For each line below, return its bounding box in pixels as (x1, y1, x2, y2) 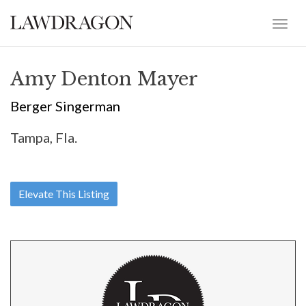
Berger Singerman (10, 98, 120, 114)
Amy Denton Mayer (10, 68, 198, 90)
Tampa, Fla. (10, 129, 77, 145)
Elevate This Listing (18, 187, 109, 200)
